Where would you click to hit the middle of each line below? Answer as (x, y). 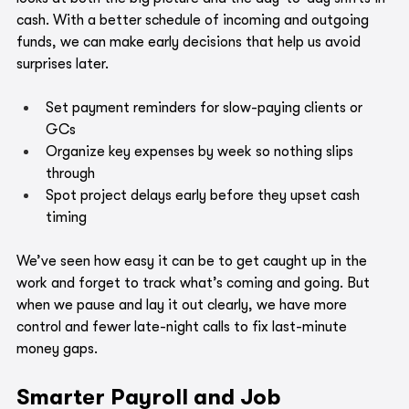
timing (66, 218)
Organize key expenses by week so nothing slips (201, 152)
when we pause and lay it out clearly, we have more (184, 305)
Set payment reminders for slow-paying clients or (206, 108)
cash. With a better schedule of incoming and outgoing (194, 21)
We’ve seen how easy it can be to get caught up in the (194, 262)
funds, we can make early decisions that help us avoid (190, 42)
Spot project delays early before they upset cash (204, 196)
